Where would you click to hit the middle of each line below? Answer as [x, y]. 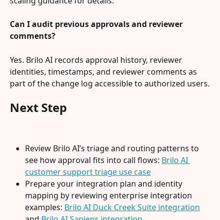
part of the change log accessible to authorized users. [110, 83]
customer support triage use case [88, 172]
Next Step [38, 108]
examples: [45, 207]
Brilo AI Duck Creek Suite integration [132, 207]
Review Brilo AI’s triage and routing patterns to [113, 148]
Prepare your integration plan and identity [105, 183]
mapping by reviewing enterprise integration [110, 195]
